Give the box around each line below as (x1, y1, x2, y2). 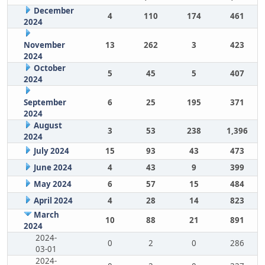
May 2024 (33, 179, 72, 189)
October (33, 63, 66, 73)
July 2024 (33, 146, 69, 156)
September (23, 97, 66, 108)
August (33, 120, 62, 131)
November (23, 40, 65, 50)
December (33, 5, 74, 16)
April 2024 (33, 195, 73, 206)
